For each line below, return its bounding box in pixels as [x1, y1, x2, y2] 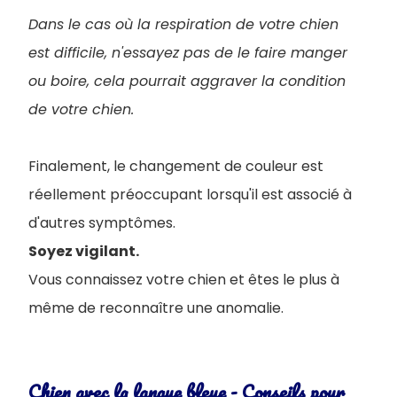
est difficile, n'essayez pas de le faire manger [28, 42, 347, 63]
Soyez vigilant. [28, 240, 142, 261]
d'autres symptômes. [28, 212, 175, 233]
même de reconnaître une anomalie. [28, 297, 284, 318]
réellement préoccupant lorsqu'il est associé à [28, 183, 352, 205]
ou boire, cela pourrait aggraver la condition [28, 70, 346, 91]
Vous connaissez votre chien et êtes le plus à [28, 269, 339, 290]
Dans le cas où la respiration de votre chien [28, 13, 339, 35]
